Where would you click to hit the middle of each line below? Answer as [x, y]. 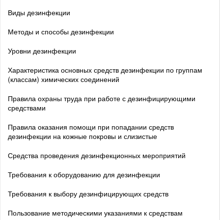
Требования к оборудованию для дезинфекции [84, 174]
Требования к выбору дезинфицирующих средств [88, 193]
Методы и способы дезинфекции [61, 31]
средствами [27, 107]
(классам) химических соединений [64, 79]
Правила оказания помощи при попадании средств [91, 126]
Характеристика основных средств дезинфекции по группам [105, 69]
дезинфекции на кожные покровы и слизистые [82, 136]
